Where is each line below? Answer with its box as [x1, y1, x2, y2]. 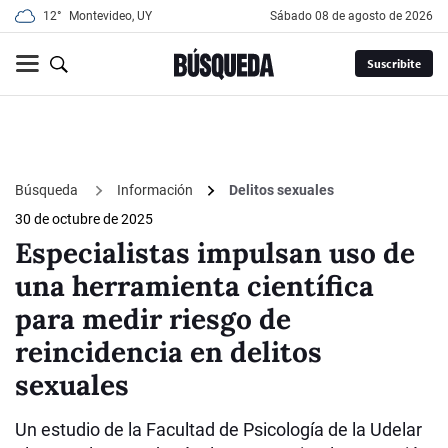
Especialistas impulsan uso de [15, 235, 415, 272]
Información [117, 182, 193, 199]
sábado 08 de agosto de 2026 [277, 9, 433, 23]
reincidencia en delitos [15, 334, 322, 371]
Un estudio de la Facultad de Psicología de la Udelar [15, 419, 422, 441]
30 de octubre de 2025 [15, 211, 153, 228]
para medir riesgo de [15, 301, 291, 338]
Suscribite [366, 56, 421, 72]
